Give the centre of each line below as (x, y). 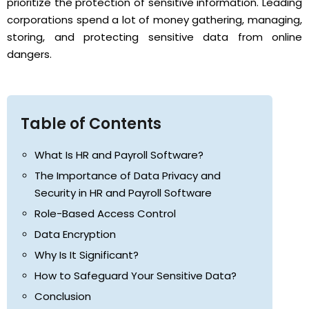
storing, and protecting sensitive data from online (154, 37)
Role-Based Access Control (105, 214)
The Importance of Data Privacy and (128, 176)
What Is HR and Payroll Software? (119, 155)
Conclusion (63, 297)
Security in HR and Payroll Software (123, 193)
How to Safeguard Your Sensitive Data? (136, 276)
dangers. (29, 54)
